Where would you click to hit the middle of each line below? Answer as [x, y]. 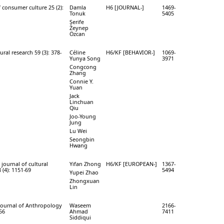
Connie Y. [81, 81]
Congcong [83, 66]
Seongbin [82, 139]
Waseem [80, 205]
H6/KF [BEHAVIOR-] [130, 52]
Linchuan [81, 101]
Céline [77, 52]
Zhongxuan [84, 180]
